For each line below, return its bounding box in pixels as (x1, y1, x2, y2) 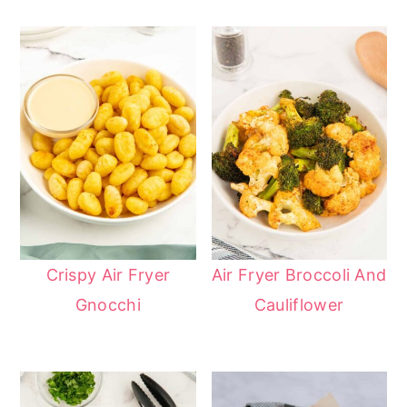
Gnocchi (74, 295, 141, 315)
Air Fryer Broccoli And (211, 265, 387, 285)
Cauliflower (253, 295, 344, 315)
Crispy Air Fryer (45, 265, 171, 285)
